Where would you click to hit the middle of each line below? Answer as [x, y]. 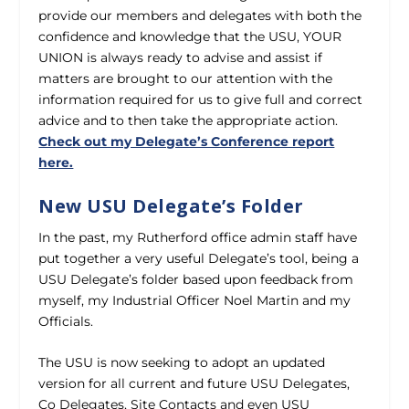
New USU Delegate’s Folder [171, 205]
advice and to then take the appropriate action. [189, 121]
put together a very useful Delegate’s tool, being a [199, 258]
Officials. [66, 321]
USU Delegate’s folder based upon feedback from [196, 279]
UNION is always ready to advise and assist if [181, 58]
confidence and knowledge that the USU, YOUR [190, 37]
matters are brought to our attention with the [186, 79]
